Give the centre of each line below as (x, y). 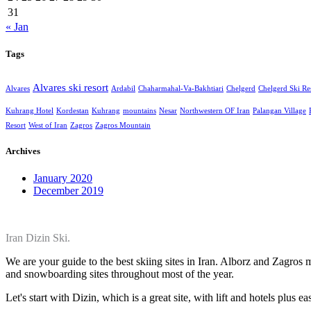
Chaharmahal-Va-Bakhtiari (181, 89)
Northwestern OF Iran (215, 111)
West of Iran (48, 126)
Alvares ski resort (70, 87)
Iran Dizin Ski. (38, 238)
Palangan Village (279, 111)
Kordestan (73, 111)
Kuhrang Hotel (30, 111)
